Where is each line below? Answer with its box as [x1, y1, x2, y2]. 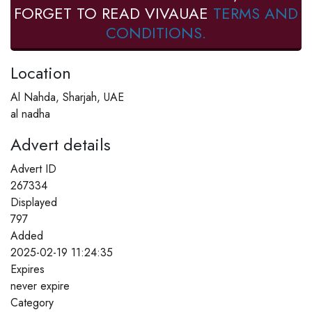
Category [10, 294, 54, 311]
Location [10, 60, 71, 85]
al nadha [10, 105, 50, 122]
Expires [10, 260, 45, 277]
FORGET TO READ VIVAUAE [14, 1, 213, 24]
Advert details [10, 132, 111, 157]
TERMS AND [213, 1, 298, 24]
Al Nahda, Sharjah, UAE [10, 88, 124, 105]
